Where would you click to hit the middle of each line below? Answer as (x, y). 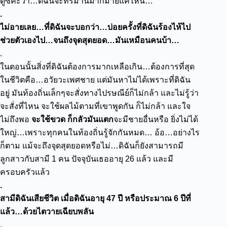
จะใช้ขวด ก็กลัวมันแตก (72, 119)
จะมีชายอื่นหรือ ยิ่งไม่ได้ (156, 119)
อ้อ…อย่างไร (177, 133)
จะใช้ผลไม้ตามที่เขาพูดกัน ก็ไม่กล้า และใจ (116, 106)
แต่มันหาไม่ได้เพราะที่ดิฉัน (144, 80)
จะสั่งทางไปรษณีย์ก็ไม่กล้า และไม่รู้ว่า (132, 93)
